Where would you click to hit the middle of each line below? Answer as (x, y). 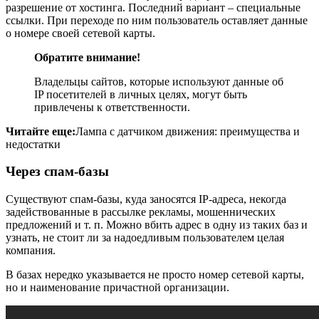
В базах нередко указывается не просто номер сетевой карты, (155, 275)
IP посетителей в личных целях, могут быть (141, 94)
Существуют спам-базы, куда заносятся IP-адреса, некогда (146, 199)
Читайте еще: (41, 131)
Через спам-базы (57, 172)
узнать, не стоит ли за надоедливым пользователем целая (145, 238)
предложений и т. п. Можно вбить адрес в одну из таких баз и (157, 225)
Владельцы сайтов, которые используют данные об (159, 81)
